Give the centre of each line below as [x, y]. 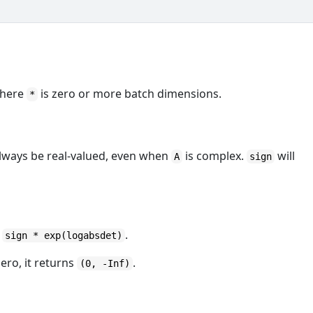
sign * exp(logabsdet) [64, 235]
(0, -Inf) [105, 263]
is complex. [215, 156]
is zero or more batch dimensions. [130, 94]
